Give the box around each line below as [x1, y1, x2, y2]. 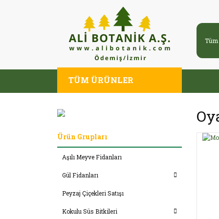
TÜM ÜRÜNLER [68, 75, 133, 85]
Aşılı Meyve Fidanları [62, 153, 122, 161]
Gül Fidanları [62, 171, 98, 179]
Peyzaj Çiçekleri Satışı [62, 189, 124, 197]
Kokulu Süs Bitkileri [62, 207, 117, 215]
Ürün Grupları [57, 131, 108, 141]
